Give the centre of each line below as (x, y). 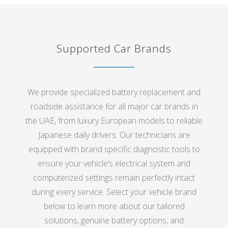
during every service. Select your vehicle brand (114, 192)
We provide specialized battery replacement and (114, 92)
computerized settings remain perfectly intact (114, 178)
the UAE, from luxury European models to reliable (114, 121)
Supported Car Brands (114, 49)
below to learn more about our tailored (114, 206)
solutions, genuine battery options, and (114, 221)
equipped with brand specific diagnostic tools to (114, 149)
